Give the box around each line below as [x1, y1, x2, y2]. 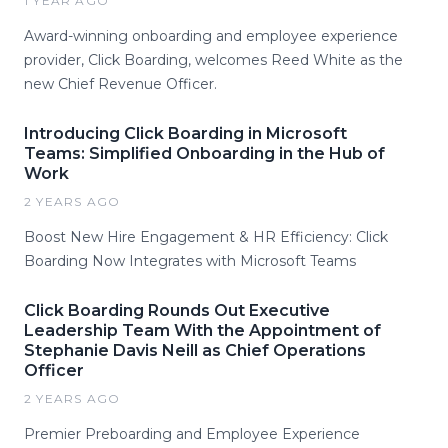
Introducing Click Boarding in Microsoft [24, 123, 347, 143]
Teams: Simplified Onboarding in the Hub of [24, 143, 385, 163]
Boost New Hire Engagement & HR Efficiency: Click [24, 227, 388, 246]
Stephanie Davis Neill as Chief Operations [24, 340, 366, 360]
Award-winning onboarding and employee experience [24, 26, 398, 45]
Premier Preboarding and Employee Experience [24, 424, 360, 443]
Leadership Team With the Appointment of [24, 320, 381, 340]
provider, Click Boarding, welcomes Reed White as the [24, 50, 403, 69]
